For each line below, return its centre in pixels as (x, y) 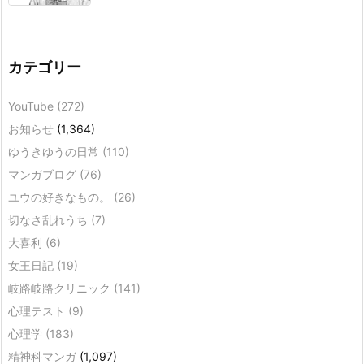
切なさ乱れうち (50, 219)
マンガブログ (44, 174)
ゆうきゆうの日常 (55, 151)
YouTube (32, 106)
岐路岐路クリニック (61, 288)
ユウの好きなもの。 (61, 197)
